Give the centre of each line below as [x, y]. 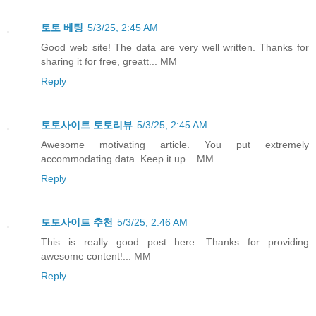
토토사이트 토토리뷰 [87, 124]
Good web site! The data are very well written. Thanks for [175, 47]
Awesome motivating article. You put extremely [175, 144]
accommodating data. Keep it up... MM [127, 158]
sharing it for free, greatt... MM [109, 61]
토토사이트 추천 [77, 222]
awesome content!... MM [96, 256]
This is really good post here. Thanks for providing [175, 242]
